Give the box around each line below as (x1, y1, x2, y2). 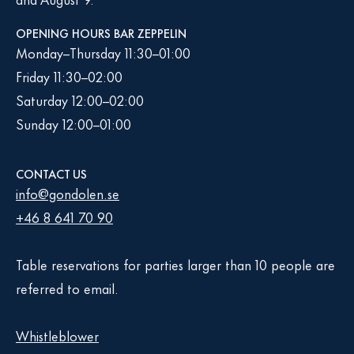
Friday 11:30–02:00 (16, 66, 122, 86)
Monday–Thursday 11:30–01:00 (16, 42, 190, 62)
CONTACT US (16, 164, 87, 183)
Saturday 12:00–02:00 (16, 89, 144, 110)
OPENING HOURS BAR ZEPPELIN (16, 24, 186, 42)
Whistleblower (16, 325, 99, 345)
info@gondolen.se (16, 183, 119, 203)
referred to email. (16, 277, 119, 298)
